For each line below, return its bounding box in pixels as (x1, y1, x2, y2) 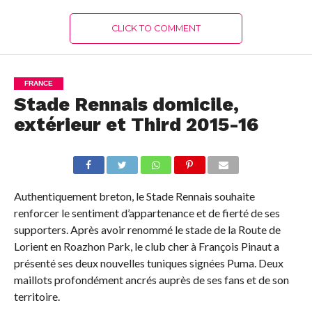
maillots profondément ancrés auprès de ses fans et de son (13, 272, 289, 286)
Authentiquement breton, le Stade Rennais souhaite (13, 189, 255, 203)
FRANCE (24, 79, 53, 87)
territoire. (13, 289, 60, 303)
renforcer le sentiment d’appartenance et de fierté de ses (13, 205, 280, 219)
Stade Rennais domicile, (13, 93, 239, 116)
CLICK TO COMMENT (111, 22, 201, 33)
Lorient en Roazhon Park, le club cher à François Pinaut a (13, 239, 279, 253)
